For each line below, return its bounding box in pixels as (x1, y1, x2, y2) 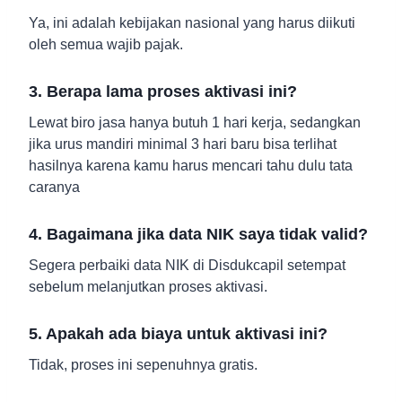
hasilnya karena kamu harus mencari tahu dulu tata (29, 158, 353, 174)
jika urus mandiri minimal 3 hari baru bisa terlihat (29, 136, 336, 153)
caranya (29, 179, 80, 196)
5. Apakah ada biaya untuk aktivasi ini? (29, 325, 328, 344)
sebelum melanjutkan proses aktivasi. (29, 279, 267, 295)
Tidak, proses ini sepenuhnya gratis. (29, 357, 258, 373)
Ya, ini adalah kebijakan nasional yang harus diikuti (29, 15, 355, 31)
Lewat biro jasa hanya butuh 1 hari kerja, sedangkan (29, 115, 361, 131)
